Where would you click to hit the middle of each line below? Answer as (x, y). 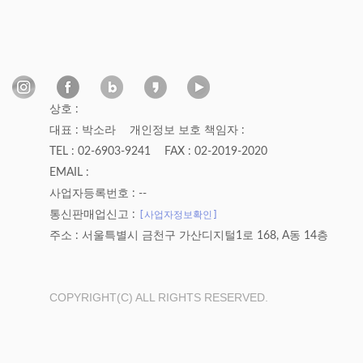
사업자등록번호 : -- (98, 194)
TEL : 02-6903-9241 (100, 152)
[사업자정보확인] (178, 214)
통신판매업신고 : (94, 215)
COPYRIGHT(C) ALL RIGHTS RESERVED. (159, 297)
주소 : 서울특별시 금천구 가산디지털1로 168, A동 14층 (189, 236)
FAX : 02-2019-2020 (216, 152)
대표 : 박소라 (83, 130)
